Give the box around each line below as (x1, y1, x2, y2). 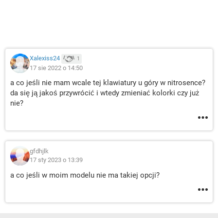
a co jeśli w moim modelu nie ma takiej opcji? (10, 171, 160, 180)
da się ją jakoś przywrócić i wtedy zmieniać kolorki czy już (10, 89, 200, 97)
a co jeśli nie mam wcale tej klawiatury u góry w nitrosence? (10, 78, 205, 87)
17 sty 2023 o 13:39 (30, 156, 83, 163)
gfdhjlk (30, 147, 49, 155)
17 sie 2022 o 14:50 (30, 64, 83, 72)
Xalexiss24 (30, 54, 60, 62)
